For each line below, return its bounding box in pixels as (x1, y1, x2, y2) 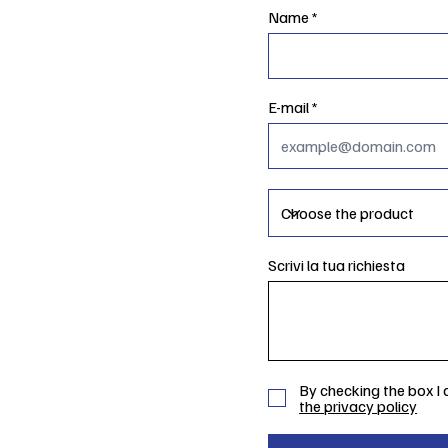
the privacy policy (299, 396, 418, 417)
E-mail (267, 97, 309, 118)
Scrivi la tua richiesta (267, 255, 405, 276)
